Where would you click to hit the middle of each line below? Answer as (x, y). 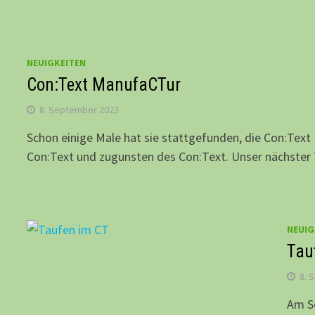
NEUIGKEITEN (57, 63)
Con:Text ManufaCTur (104, 85)
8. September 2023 (79, 110)
